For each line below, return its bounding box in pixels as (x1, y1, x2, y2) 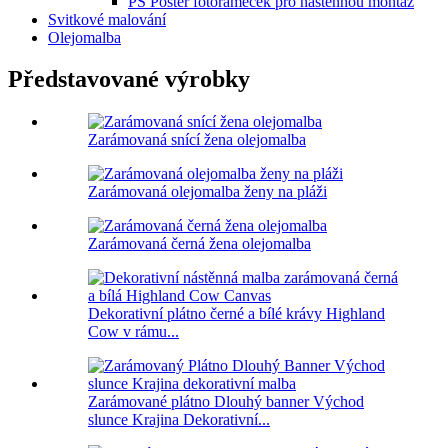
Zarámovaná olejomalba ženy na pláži (88, 183, 327, 201)
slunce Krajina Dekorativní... (88, 411, 270, 429)
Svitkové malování (48, 10, 166, 28)
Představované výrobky (8, 66, 250, 93)
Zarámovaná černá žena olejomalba (88, 235, 311, 253)
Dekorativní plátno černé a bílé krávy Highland (88, 305, 385, 323)
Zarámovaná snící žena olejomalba (88, 131, 306, 149)
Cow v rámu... (88, 323, 179, 341)
